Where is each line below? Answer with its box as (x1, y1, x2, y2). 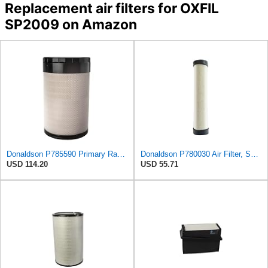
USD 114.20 (7, 159, 48, 169)
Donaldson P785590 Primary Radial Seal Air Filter (117, 149, 125, 159)
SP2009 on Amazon (4, 16, 137, 33)
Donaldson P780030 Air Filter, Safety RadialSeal (251, 149, 258, 159)
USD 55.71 (141, 159, 178, 169)
